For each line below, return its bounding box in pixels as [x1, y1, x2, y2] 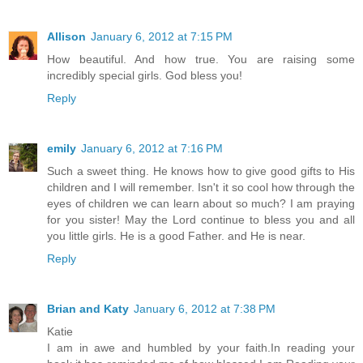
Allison [47, 30, 86, 44]
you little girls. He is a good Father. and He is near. [47, 229, 305, 243]
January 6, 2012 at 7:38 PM [134, 302, 275, 316]
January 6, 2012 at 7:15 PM [91, 30, 233, 44]
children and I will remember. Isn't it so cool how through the [47, 181, 355, 194]
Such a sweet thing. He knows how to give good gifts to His [47, 164, 355, 178]
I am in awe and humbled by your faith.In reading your [47, 341, 355, 355]
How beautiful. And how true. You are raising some [47, 53, 355, 66]
